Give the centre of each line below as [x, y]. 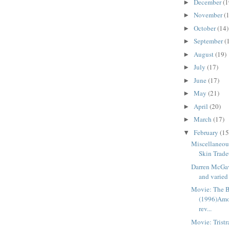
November [209, 15]
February [207, 132]
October [205, 28]
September [209, 41]
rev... [205, 209]
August [204, 54]
